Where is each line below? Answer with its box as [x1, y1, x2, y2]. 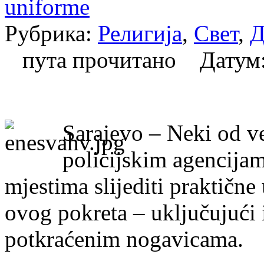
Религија [98, 20, 182, 46]
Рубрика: [5, 20, 98, 46]
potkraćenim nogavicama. [5, 226, 243, 252]
